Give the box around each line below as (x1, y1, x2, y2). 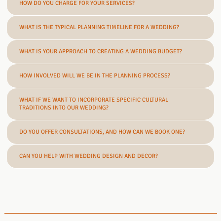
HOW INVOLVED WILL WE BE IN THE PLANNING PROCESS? (19, 72, 171, 79)
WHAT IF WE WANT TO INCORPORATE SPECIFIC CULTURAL (19, 96, 169, 104)
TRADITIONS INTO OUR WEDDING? (19, 104, 109, 111)
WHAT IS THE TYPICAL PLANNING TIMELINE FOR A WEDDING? (19, 23, 180, 31)
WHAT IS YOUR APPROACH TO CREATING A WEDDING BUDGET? (19, 47, 183, 55)
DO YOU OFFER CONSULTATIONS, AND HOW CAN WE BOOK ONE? (19, 128, 185, 136)
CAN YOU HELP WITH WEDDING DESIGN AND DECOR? (19, 152, 158, 160)
